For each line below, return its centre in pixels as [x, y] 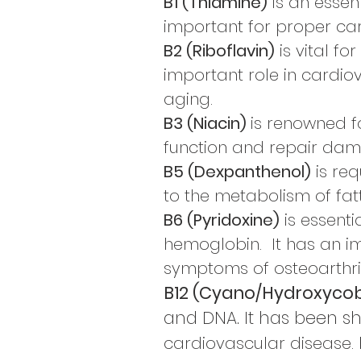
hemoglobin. [218, 244]
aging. [188, 99]
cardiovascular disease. [259, 343]
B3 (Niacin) [207, 123]
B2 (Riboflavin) [219, 51]
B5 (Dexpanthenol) [237, 172]
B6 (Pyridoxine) [222, 220]
